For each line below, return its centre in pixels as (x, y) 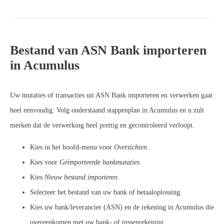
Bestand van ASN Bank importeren (108, 50)
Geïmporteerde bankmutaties (99, 162)
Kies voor (45, 162)
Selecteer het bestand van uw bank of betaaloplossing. (106, 192)
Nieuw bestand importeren (81, 177)
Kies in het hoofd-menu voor (72, 147)
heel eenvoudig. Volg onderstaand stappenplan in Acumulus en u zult (107, 110)
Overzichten (131, 147)
